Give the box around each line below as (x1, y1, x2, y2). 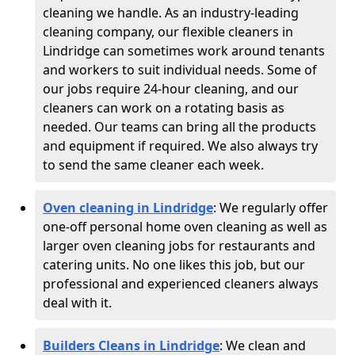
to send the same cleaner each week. (43, 156, 267, 174)
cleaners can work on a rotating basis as (43, 99, 284, 116)
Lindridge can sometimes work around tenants (43, 42, 325, 59)
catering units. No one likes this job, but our (43, 256, 305, 273)
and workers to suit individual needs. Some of (43, 61, 317, 78)
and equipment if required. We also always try (43, 137, 318, 155)
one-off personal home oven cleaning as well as (43, 218, 327, 235)
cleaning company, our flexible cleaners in (43, 23, 293, 40)
